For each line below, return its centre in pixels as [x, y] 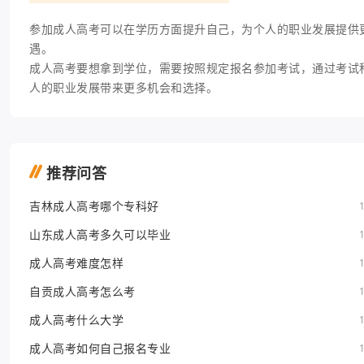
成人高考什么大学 [76, 320]
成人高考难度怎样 [76, 263]
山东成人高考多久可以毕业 [100, 234]
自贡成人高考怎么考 [82, 291]
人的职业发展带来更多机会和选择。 [123, 87]
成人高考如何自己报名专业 [100, 348]
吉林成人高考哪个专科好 [94, 206]
